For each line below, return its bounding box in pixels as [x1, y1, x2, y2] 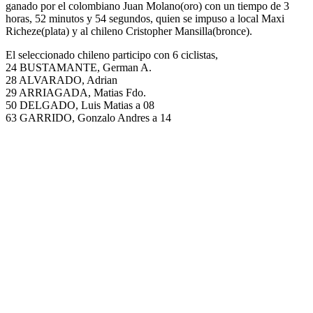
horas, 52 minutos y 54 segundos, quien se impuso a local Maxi [6, 13, 284, 25]
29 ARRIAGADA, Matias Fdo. [6, 87, 146, 99]
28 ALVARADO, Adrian [6, 74, 117, 87]
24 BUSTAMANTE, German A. [6, 61, 152, 74]
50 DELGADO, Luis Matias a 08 [6, 99, 154, 112]
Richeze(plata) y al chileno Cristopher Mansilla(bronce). [6, 25, 252, 38]
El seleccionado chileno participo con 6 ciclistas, [6, 49, 218, 61]
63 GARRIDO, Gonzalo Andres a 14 [6, 112, 171, 124]
